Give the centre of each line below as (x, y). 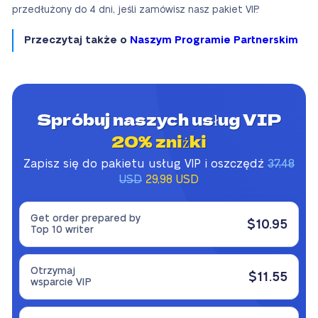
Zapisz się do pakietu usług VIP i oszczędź (146, 164)
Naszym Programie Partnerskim (214, 40)
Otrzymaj (53, 272)
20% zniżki (159, 142)
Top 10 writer (62, 230)
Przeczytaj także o (77, 40)
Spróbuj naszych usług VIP (159, 120)
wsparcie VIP (61, 283)
